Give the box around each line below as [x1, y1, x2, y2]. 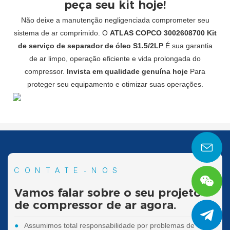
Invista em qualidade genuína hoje [67, 67, 190, 75]
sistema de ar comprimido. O [13, 28, 110, 37]
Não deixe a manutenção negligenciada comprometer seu [21, 15, 209, 24]
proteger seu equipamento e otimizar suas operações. [27, 80, 203, 88]
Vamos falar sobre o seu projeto [14, 185, 202, 200]
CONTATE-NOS [14, 166, 123, 175]
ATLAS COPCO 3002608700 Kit [109, 28, 217, 37]
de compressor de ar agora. [14, 198, 177, 212]
